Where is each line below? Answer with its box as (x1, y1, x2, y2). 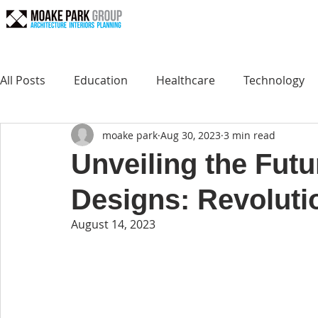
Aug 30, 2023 (160, 128, 221, 142)
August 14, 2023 (71, 216, 155, 232)
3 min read (224, 128, 275, 142)
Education (74, 72, 128, 88)
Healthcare (156, 72, 215, 88)
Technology (243, 72, 305, 88)
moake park (102, 128, 158, 142)
